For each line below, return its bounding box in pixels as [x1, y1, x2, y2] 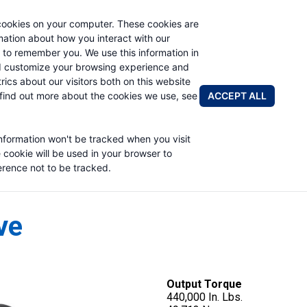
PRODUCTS [93, 58, 153, 71]
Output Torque [167, 278, 243, 291]
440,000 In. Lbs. [167, 291, 243, 304]
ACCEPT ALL [208, 89, 267, 101]
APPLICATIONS [169, 58, 248, 71]
